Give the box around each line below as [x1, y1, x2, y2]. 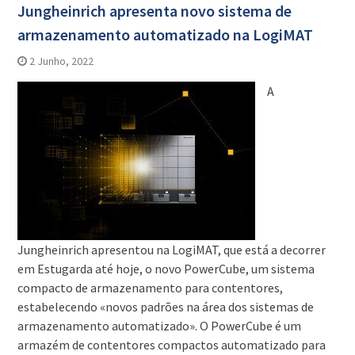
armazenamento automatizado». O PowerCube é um [17, 318, 301, 334]
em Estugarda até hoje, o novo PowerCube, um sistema [17, 261, 315, 277]
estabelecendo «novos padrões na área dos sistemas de [17, 299, 314, 315]
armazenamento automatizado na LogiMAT [17, 25, 313, 45]
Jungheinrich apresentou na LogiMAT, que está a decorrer [17, 242, 326, 258]
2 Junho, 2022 [29, 54, 94, 69]
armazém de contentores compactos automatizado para [17, 337, 326, 353]
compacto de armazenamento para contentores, [17, 280, 283, 296]
